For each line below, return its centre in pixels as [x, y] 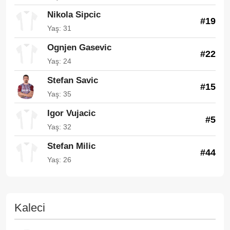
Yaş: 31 [59, 28]
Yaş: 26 [59, 159]
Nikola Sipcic [74, 15]
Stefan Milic [71, 146]
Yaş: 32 [59, 127]
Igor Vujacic [71, 113]
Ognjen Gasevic [79, 48]
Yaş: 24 [59, 61]
